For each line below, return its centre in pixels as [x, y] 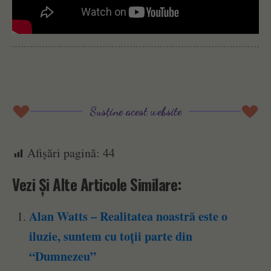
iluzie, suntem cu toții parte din [111, 237]
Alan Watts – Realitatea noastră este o [129, 217]
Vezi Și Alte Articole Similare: [97, 184]
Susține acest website [135, 111]
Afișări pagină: [64, 153]
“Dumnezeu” [63, 256]
